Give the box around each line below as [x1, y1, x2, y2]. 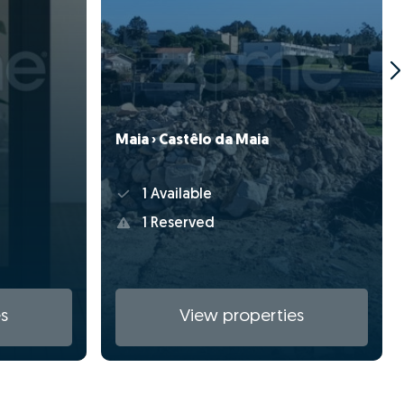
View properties [179, 308, 304, 326]
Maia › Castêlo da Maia [115, 133, 269, 148]
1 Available [138, 187, 212, 202]
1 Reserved [138, 216, 215, 232]
